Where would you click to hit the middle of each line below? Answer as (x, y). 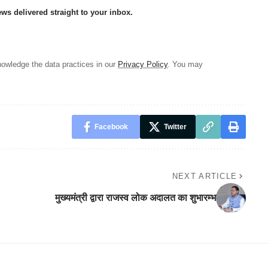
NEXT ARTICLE (205, 176)
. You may (185, 64)
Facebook (111, 127)
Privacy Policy (143, 64)
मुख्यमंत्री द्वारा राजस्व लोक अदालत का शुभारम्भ (135, 197)
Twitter (175, 127)
